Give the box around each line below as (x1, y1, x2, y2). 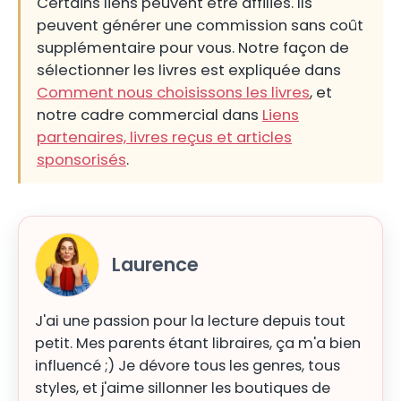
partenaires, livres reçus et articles (37, 126, 292, 148)
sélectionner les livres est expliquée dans (37, 59, 341, 81)
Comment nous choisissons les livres (37, 81, 310, 103)
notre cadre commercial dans (37, 104, 262, 125)
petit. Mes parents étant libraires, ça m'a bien (35, 332, 361, 354)
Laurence (112, 251, 199, 277)
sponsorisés (37, 149, 126, 170)
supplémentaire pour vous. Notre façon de (37, 37, 349, 58)
